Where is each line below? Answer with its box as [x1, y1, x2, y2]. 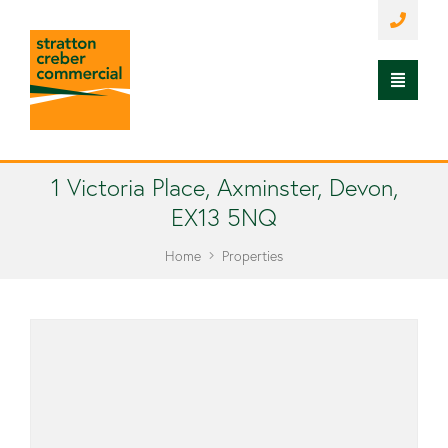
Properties [222, 247, 284, 265]
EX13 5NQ [171, 203, 277, 232]
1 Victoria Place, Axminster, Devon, [50, 173, 398, 202]
